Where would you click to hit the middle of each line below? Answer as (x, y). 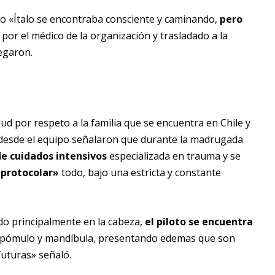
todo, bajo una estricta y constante (140, 172)
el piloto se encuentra (199, 221)
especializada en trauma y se (174, 156)
